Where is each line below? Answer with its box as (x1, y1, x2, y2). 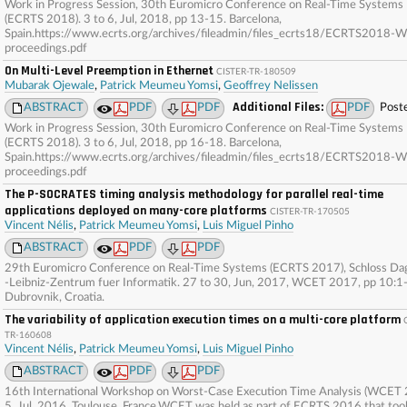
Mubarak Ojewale (5, 80, 94, 92)
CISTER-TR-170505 (270, 207, 350, 216)
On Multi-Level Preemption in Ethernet (5, 63, 213, 79)
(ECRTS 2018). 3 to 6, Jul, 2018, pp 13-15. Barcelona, (5, 14, 282, 25)
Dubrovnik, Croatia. (5, 292, 104, 303)
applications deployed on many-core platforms (5, 203, 267, 219)
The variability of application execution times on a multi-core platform (5, 312, 401, 328)
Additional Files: (233, 99, 323, 115)
